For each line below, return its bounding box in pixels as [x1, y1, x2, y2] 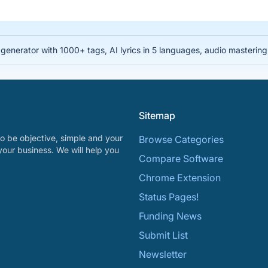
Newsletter [139, 248, 187, 260]
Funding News [139, 210, 202, 222]
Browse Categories [139, 133, 224, 145]
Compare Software [139, 153, 223, 165]
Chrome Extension [139, 172, 221, 184]
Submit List [139, 229, 188, 241]
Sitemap [139, 109, 175, 121]
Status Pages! [139, 191, 199, 203]
